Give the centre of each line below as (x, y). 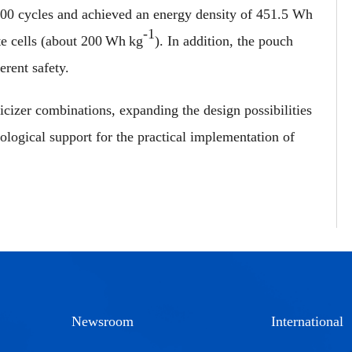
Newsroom (103, 321)
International (307, 321)
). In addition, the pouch (224, 41)
